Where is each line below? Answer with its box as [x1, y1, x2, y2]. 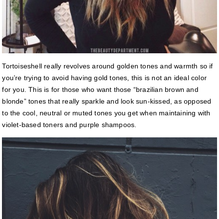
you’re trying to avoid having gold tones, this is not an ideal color [2, 74, 207, 82]
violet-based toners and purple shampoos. [2, 121, 137, 129]
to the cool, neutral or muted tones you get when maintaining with [2, 109, 211, 117]
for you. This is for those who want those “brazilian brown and [2, 86, 198, 94]
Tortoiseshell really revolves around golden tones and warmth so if [2, 62, 213, 70]
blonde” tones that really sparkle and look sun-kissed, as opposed [2, 97, 212, 106]
